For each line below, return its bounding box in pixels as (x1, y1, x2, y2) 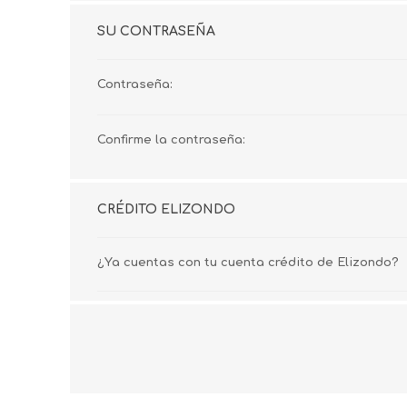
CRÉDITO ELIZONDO (97, 203, 235, 216)
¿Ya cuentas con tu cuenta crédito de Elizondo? (97, 256, 399, 269)
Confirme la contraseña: (97, 134, 245, 146)
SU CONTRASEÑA (97, 25, 215, 38)
